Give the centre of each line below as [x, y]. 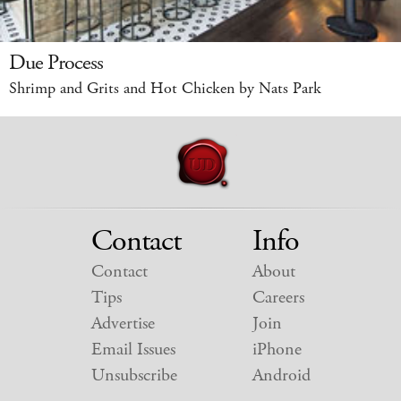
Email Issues [133, 350]
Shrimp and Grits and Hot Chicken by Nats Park [165, 89]
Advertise [123, 324]
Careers [278, 298]
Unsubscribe [134, 376]
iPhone [277, 350]
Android [281, 376]
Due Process [56, 63]
